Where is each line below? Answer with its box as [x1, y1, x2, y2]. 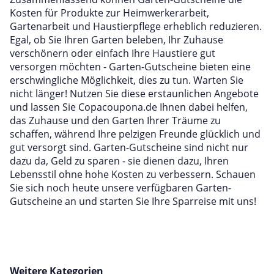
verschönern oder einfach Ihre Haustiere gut [10, 46, 215, 60]
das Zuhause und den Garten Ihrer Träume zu [10, 114, 221, 127]
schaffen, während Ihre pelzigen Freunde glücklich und [10, 127, 261, 141]
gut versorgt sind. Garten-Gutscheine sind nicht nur [10, 141, 248, 154]
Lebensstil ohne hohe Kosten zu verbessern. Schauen [10, 168, 256, 181]
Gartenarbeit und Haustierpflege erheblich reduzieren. [10, 20, 262, 33]
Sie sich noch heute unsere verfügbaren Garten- [10, 181, 231, 194]
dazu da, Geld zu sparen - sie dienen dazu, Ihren [10, 154, 229, 168]
